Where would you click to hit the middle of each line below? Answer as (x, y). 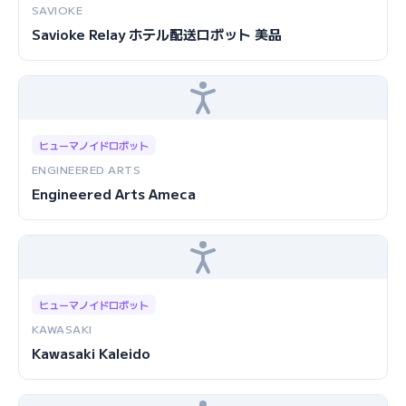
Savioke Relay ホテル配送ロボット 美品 (157, 34)
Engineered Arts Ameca (114, 193)
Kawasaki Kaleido (91, 353)
